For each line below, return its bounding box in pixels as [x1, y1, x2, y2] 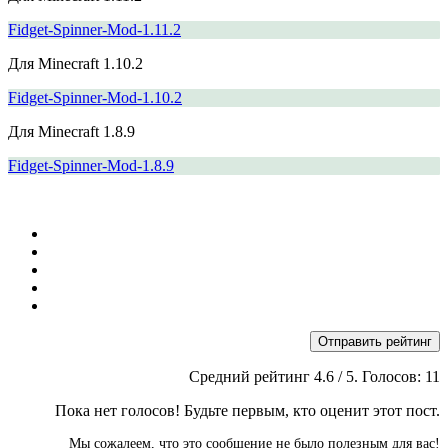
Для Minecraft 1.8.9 [8, 122, 135, 140]
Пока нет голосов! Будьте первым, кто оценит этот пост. [55, 401, 440, 419]
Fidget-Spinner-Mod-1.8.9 [8, 156, 174, 174]
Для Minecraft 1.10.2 [8, 54, 143, 72]
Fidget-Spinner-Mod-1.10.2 [8, 88, 182, 106]
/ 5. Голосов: [334, 367, 425, 385]
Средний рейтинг [189, 367, 314, 385]
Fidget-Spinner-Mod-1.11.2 [8, 20, 181, 38]
